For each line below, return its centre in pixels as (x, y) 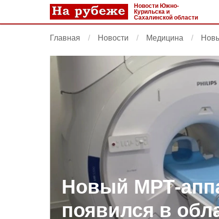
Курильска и (152, 12)
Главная (65, 38)
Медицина (165, 38)
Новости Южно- (156, 6)
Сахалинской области (166, 18)
